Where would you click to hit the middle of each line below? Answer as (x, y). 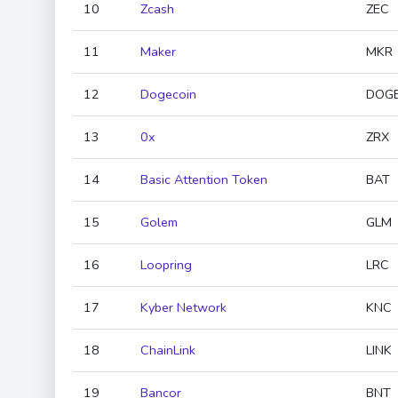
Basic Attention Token (204, 179)
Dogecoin (168, 94)
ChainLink (168, 350)
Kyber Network (183, 307)
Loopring (166, 265)
